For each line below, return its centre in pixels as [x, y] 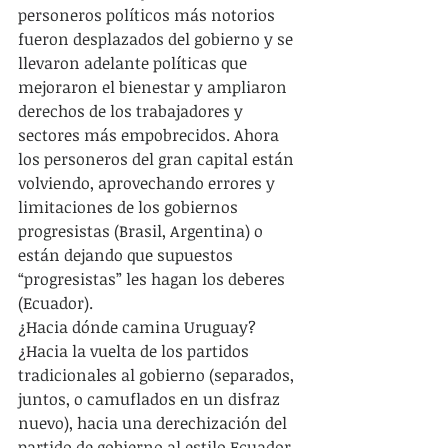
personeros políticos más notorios [148, 15]
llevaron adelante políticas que [134, 63]
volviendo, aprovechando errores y [148, 183]
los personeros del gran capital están [158, 159]
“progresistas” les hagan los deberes [153, 279]
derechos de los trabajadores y [132, 111]
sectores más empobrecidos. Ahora [150, 135]
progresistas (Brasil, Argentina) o [142, 231]
